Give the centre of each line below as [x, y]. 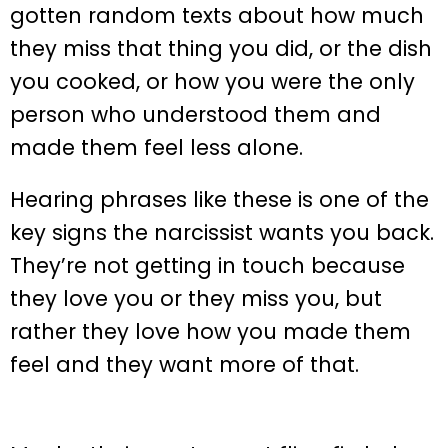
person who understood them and [195, 114]
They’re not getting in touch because [207, 265]
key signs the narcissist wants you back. [222, 232]
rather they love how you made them [210, 331]
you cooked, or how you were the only [212, 81]
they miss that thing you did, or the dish [221, 48]
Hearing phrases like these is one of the [219, 199]
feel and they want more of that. [184, 364]
